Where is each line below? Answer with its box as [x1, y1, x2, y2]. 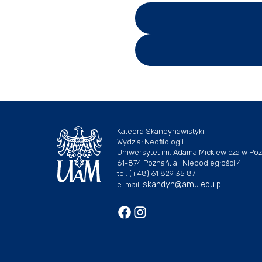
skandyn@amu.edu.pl [143, 179, 223, 189]
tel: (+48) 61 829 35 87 [117, 168, 195, 178]
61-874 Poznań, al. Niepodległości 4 [117, 158, 242, 167]
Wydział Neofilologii [117, 137, 184, 146]
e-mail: [117, 180, 143, 189]
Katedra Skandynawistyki [117, 126, 204, 136]
